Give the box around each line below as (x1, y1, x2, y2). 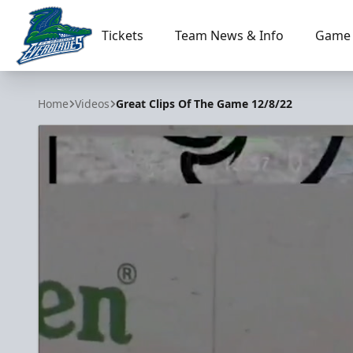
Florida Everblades (15, 65, 124, 83)
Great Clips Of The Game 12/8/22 (116, 96, 292, 111)
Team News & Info (174, 27, 284, 44)
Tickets (101, 27, 143, 44)
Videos (75, 96, 110, 111)
